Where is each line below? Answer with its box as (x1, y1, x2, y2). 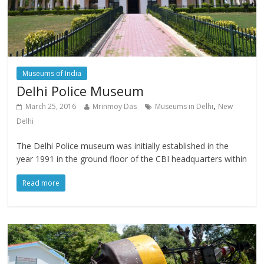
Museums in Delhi (155, 101, 214, 111)
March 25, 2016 (25, 101, 77, 111)
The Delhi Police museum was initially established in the (16, 140, 229, 151)
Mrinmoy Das (93, 101, 137, 111)
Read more (22, 177, 60, 188)
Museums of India (22, 68, 82, 78)
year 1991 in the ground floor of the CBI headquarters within (16, 153, 247, 164)
